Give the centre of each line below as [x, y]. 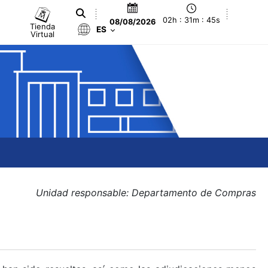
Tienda [43, 26]
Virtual [43, 34]
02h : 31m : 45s [192, 20]
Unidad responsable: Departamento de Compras [146, 193]
